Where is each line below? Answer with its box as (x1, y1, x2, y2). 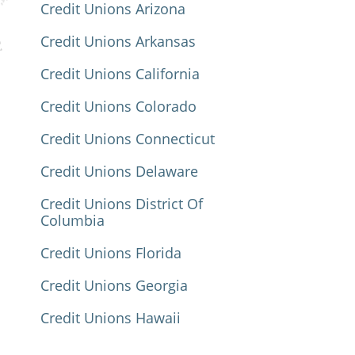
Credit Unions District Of (40, 194, 203, 213)
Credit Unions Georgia (40, 276, 188, 295)
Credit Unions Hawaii (40, 308, 181, 327)
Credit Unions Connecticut (40, 129, 215, 148)
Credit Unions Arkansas (40, 32, 196, 51)
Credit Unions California (40, 64, 200, 83)
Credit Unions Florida (40, 243, 181, 262)
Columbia (40, 211, 105, 230)
